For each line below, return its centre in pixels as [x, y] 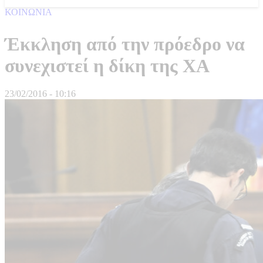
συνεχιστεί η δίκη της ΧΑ [107, 65]
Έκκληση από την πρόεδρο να [125, 44]
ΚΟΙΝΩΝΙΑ [28, 12]
